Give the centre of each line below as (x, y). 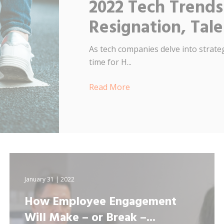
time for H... (110, 62)
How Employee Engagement (101, 202)
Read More (109, 87)
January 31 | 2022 (50, 179)
